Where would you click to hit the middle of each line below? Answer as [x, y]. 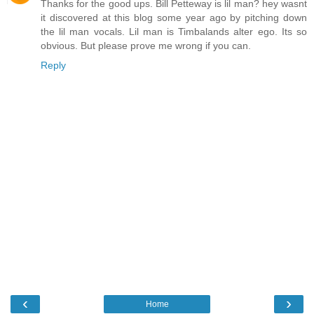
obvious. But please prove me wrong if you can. [146, 46]
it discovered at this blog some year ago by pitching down [174, 18]
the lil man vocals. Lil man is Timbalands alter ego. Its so [174, 32]
